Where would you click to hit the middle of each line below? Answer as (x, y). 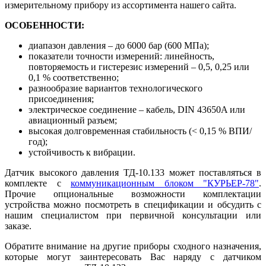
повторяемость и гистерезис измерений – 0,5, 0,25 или (139, 66)
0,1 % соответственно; (74, 77)
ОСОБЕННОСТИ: (45, 25)
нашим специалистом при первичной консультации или (133, 215)
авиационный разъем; (73, 120)
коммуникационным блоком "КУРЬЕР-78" (165, 183)
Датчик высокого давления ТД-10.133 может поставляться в (133, 172)
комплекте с (38, 183)
